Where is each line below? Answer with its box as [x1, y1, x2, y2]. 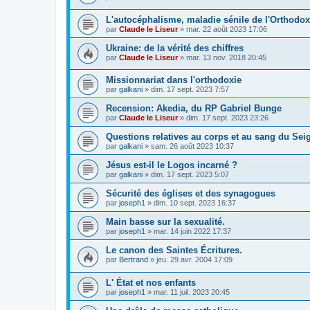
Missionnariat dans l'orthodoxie [106, 75, 241, 86]
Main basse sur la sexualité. [106, 217, 225, 228]
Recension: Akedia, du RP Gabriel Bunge [106, 103, 282, 114]
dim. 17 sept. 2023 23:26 [186, 113, 268, 122]
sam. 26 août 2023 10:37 [151, 142, 234, 151]
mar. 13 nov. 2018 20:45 [186, 53, 266, 62]
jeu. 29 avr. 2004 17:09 [156, 255, 232, 264]
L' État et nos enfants [106, 277, 196, 288]
